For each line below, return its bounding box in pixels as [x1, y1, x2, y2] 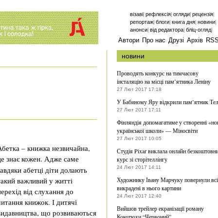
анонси [130, 27, 147, 33]
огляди [173, 11, 190, 17]
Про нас [142, 36, 165, 44]
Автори [118, 36, 139, 44]
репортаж [130, 19, 153, 25]
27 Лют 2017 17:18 [117, 87, 162, 92]
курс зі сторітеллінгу [117, 155, 167, 163]
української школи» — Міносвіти [117, 127, 198, 134]
